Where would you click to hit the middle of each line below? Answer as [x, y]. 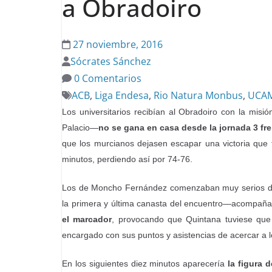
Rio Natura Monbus [198, 95]
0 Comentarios [107, 78]
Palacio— [80, 127]
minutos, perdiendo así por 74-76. [127, 159]
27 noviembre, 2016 [118, 44]
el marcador [87, 219]
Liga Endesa [122, 95]
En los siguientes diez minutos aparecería [145, 263]
